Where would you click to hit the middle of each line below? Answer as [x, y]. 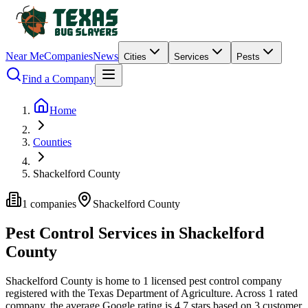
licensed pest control [194, 280]
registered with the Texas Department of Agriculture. [119, 293]
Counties [52, 142]
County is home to [100, 280]
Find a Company [58, 79]
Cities [135, 57]
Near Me [25, 56]
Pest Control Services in [92, 233]
